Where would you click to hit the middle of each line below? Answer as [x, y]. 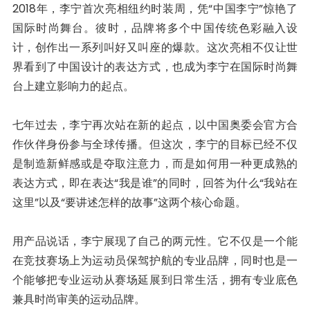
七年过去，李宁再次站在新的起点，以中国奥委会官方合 [155, 125]
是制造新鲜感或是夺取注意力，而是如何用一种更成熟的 [155, 163]
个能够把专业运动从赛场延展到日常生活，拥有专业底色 [155, 280]
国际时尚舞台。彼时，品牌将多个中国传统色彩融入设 [155, 28]
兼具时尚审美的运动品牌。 [79, 299]
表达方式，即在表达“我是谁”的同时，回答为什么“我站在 [155, 183]
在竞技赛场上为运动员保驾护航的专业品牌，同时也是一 [155, 260]
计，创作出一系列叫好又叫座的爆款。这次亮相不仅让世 [155, 47]
